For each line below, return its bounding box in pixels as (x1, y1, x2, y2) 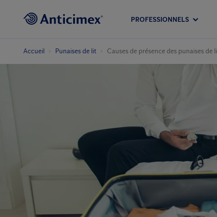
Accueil (23, 47, 45, 55)
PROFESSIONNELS (131, 15, 189, 24)
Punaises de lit (55, 47, 96, 55)
